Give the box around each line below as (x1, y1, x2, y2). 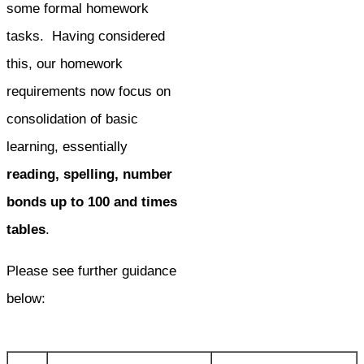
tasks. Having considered (6, 28, 165, 44)
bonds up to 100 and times (6, 193, 177, 210)
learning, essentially (6, 138, 128, 154)
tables (6, 221, 45, 237)
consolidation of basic (6, 110, 138, 127)
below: (6, 290, 45, 306)
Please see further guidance (6, 262, 176, 279)
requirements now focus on (6, 83, 171, 99)
